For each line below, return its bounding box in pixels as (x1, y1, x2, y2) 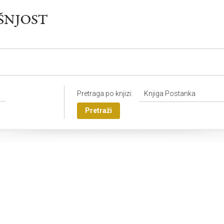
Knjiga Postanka (144, 89, 195, 97)
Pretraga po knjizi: (77, 89, 132, 97)
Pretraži (85, 106, 112, 114)
